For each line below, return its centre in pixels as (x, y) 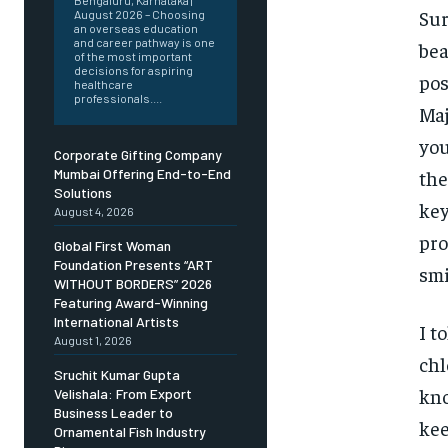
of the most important (133, 56)
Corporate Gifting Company (138, 155)
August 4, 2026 (94, 211)
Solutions (83, 193)
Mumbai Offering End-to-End (142, 174)
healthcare (103, 84)
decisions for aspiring (133, 70)
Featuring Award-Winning (131, 303)
